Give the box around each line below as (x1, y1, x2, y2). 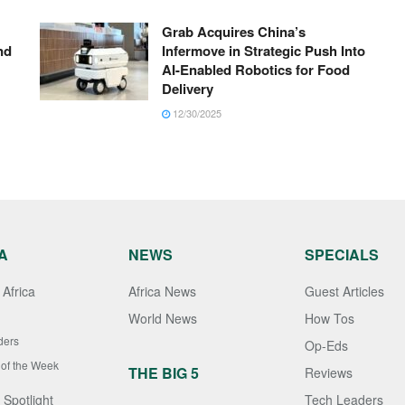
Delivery (162, 79, 213, 99)
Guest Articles (304, 282, 384, 301)
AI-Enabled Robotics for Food (162, 60, 350, 80)
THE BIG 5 (127, 363, 199, 384)
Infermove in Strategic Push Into (162, 41, 365, 61)
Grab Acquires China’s (162, 22, 306, 42)
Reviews (304, 363, 353, 382)
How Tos (304, 309, 354, 328)
